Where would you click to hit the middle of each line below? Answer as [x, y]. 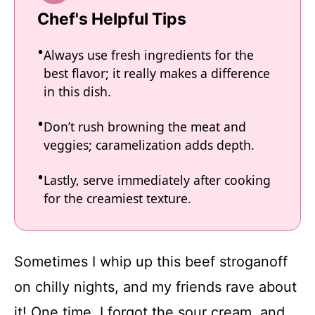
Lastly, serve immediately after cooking [157, 180]
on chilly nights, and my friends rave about [155, 287]
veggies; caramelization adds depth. [149, 145]
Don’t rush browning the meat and [145, 127]
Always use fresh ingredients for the [149, 55]
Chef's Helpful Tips [112, 19]
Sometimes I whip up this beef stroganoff [151, 261]
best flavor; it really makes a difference [157, 73]
